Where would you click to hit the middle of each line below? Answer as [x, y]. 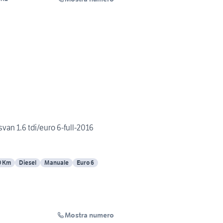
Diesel [28, 163]
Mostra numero [89, 215]
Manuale [56, 163]
